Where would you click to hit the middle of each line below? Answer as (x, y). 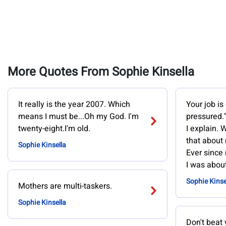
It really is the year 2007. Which (74, 104)
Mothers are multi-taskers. (65, 186)
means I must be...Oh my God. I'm (78, 117)
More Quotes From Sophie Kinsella (101, 72)
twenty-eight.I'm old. (54, 129)
